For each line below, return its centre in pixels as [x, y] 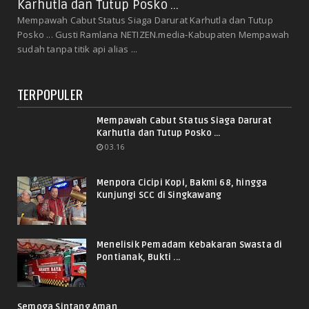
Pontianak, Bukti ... [138, 258]
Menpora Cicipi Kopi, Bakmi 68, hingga [182, 183]
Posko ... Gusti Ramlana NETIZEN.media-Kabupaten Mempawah [153, 35]
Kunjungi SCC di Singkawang [159, 196]
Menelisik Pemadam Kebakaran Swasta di [190, 245]
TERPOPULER [50, 94]
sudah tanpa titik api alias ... [78, 49]
